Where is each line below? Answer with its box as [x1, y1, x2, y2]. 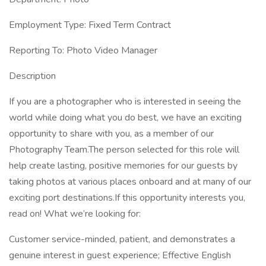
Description [9, 69, 56, 83]
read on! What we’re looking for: [9, 207, 141, 220]
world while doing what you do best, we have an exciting [9, 111, 242, 124]
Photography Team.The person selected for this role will [9, 143, 239, 156]
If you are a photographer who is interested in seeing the [9, 95, 241, 108]
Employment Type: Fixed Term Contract [9, 18, 171, 31]
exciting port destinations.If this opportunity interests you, [9, 191, 245, 204]
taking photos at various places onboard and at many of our [9, 175, 251, 188]
